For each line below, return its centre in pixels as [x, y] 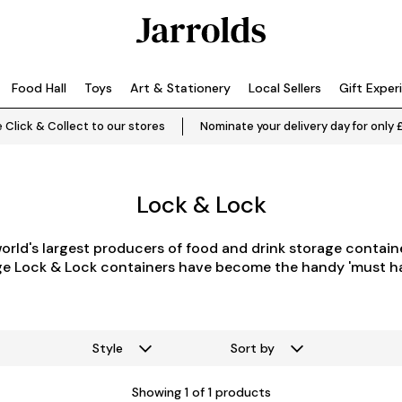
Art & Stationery [180, 88]
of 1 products [229, 392]
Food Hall [39, 88]
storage [317, 248]
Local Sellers [285, 88]
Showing [158, 392]
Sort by [252, 348]
